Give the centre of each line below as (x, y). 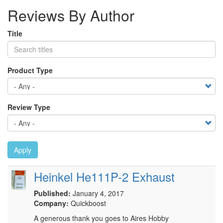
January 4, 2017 (98, 193)
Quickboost (87, 203)
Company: (51, 203)
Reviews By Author (71, 15)
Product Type (30, 70)
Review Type (29, 107)
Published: (52, 193)
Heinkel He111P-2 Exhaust (104, 176)
